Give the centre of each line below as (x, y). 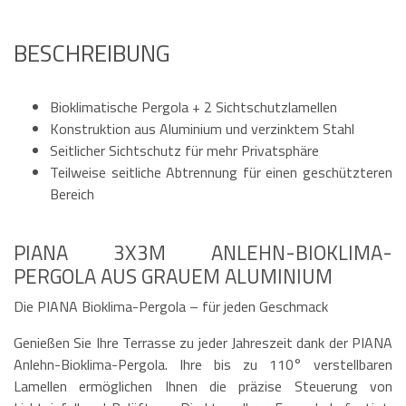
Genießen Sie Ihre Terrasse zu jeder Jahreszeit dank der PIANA (203, 343)
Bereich (72, 194)
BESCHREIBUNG (92, 53)
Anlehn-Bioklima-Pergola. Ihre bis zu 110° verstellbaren (203, 365)
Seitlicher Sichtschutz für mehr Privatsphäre (184, 151)
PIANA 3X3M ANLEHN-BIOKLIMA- (203, 253)
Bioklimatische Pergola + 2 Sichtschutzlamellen (193, 107)
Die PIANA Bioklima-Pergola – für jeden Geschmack (171, 307)
